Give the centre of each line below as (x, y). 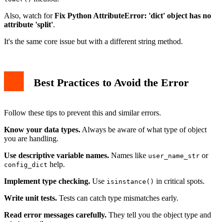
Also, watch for (29, 15)
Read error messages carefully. (55, 215)
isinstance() (130, 181)
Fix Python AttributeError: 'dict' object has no (133, 15)
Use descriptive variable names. (56, 155)
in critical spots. (179, 181)
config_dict (26, 165)
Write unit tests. (30, 198)
